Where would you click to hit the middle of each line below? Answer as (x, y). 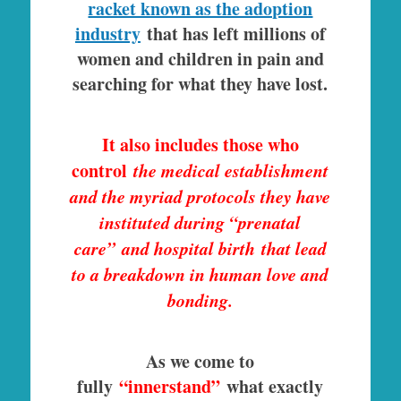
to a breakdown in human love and (200, 274)
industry (107, 34)
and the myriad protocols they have (200, 196)
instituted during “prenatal (200, 222)
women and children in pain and (200, 59)
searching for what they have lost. (200, 84)
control (103, 171)
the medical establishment (231, 171)
